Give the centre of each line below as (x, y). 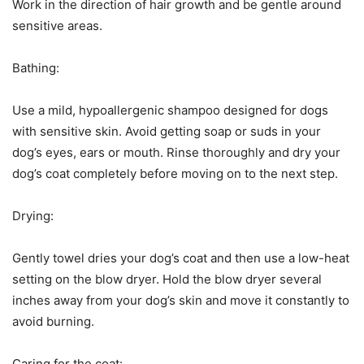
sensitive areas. (57, 26)
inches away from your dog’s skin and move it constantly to (181, 301)
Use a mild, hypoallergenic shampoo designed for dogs (170, 110)
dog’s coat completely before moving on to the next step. (175, 174)
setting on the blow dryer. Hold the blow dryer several (167, 279)
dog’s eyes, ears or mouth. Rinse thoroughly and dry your (176, 153)
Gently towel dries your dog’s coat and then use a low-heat (181, 258)
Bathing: (36, 68)
